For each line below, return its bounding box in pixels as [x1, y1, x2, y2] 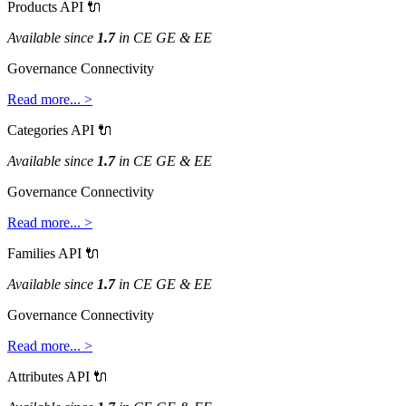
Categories [7, 121, 68, 138]
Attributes [7, 368, 63, 384]
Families [7, 245, 55, 261]
